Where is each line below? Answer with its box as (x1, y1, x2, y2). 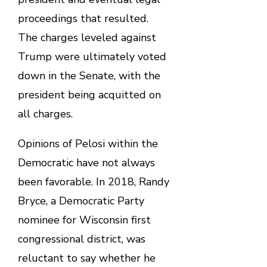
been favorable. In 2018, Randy (17, 175, 169, 190)
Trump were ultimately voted (17, 49, 166, 64)
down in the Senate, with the (17, 69, 160, 83)
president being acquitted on (17, 88, 161, 103)
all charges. (17, 107, 73, 122)
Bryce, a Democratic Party (17, 194, 144, 209)
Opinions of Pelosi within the (17, 136, 158, 151)
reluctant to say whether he (17, 251, 156, 266)
